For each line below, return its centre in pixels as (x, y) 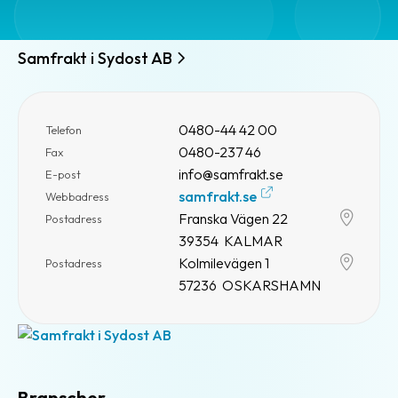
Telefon (64, 129)
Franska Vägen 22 (233, 218)
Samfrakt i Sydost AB (97, 58)
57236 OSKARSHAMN (250, 285)
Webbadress (77, 196)
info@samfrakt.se (231, 174)
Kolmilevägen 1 (224, 263)
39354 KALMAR (231, 240)
